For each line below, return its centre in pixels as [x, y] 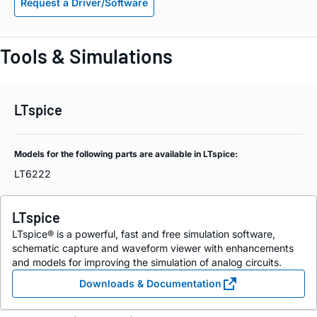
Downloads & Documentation [150, 283]
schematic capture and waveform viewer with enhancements [153, 248]
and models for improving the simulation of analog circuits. [147, 262]
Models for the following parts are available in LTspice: [126, 154]
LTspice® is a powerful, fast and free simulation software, [144, 234]
